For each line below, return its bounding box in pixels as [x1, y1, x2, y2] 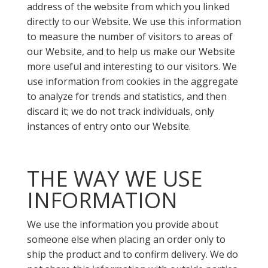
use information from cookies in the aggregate [26, 75, 238, 88]
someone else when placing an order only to [26, 233, 226, 246]
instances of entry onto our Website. [26, 120, 191, 133]
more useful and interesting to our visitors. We [26, 60, 237, 73]
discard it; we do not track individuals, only [26, 105, 214, 118]
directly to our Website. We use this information [26, 15, 241, 28]
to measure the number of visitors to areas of [26, 30, 233, 43]
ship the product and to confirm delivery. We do [26, 248, 238, 261]
